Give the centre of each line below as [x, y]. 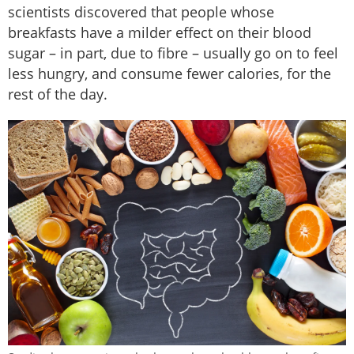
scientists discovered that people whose [141, 11]
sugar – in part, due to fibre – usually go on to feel [173, 53]
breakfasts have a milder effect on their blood [160, 32]
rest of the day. [58, 94]
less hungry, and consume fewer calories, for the [169, 73]
